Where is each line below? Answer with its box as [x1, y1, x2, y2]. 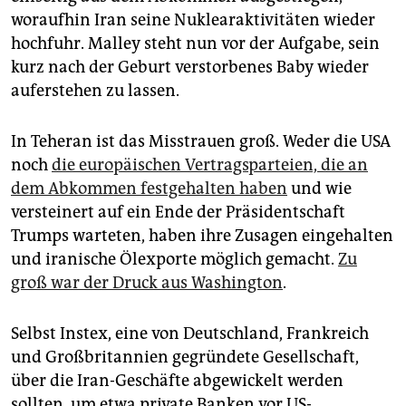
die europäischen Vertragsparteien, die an [52, 154, 368, 175]
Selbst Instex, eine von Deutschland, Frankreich [11, 323, 369, 343]
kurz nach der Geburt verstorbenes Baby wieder [11, 56, 369, 77]
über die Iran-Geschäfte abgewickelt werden [11, 370, 343, 391]
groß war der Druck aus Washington [11, 272, 283, 293]
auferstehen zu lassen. [11, 80, 179, 101]
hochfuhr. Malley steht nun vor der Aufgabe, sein [11, 33, 380, 53]
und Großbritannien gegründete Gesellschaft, [11, 346, 359, 367]
